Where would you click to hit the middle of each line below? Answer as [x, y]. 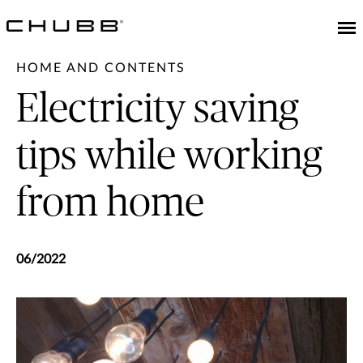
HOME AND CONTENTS [101, 68]
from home [110, 203]
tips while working [169, 156]
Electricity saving [157, 109]
